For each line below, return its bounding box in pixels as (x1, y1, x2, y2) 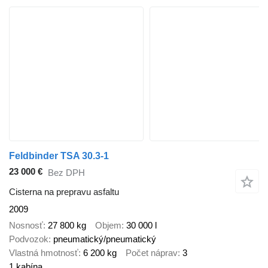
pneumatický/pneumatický (53, 233, 156, 244)
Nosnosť (9, 220, 43, 230)
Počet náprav (126, 247, 178, 258)
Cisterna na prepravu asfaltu (9, 187, 119, 197)
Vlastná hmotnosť (9, 247, 78, 258)
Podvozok (9, 233, 48, 244)
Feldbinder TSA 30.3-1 (9, 150, 109, 161)
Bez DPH (48, 167, 85, 178)
